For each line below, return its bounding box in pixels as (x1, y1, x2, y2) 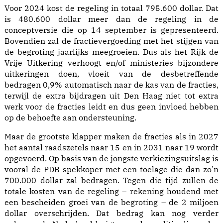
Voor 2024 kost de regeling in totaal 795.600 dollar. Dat (4, 3, 219, 13)
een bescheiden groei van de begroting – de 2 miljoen (4, 197, 219, 208)
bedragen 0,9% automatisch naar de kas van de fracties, (4, 80, 219, 90)
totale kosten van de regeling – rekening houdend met (4, 186, 219, 197)
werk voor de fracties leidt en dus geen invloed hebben (4, 102, 219, 112)
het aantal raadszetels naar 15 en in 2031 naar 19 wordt (4, 142, 219, 153)
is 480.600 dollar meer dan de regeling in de (4, 14, 219, 24)
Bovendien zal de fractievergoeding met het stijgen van (4, 36, 219, 46)
